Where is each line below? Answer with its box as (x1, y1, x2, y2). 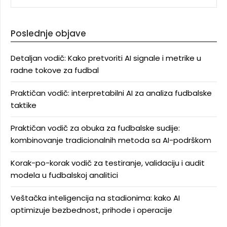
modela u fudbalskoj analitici (11, 170, 118, 180)
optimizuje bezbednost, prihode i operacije (11, 205, 172, 215)
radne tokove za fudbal (11, 65, 99, 75)
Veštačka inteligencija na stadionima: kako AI (11, 193, 180, 203)
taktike (11, 100, 36, 110)
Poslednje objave (11, 27, 86, 40)
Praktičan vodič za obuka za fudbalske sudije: (11, 123, 180, 133)
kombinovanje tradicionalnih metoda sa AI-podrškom (11, 135, 211, 145)
